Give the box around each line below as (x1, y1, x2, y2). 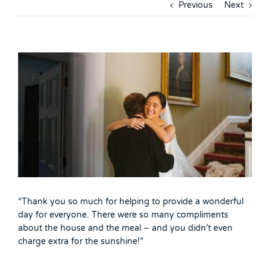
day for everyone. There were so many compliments (18, 209, 228, 220)
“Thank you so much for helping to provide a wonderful (18, 196, 243, 207)
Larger (17, 66, 43, 77)
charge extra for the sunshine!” (18, 236, 143, 246)
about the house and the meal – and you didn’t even (18, 222, 233, 233)
